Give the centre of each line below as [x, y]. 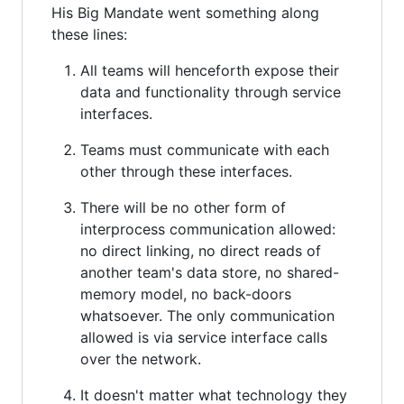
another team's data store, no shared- [210, 272]
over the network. [141, 358]
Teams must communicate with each [205, 149]
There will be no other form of [183, 207]
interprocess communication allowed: [208, 229]
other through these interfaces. [186, 171]
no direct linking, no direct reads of [201, 250]
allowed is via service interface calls [204, 337]
